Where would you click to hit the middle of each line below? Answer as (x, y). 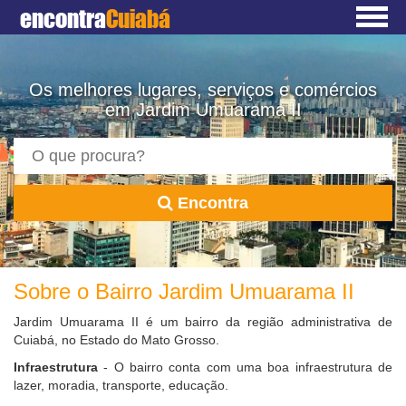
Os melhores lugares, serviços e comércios (203, 90)
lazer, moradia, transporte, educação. (121, 385)
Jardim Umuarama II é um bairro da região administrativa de (203, 322)
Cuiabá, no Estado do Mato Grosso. (116, 340)
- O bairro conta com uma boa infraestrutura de (245, 367)
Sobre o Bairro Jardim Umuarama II (184, 291)
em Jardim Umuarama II (203, 110)
